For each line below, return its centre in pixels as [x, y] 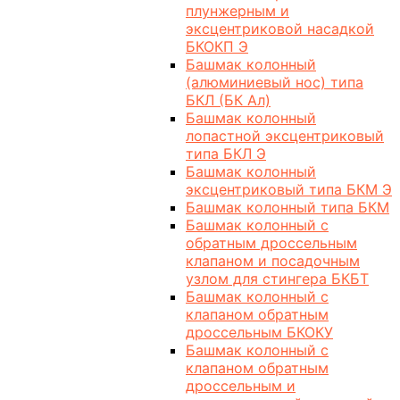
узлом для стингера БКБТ [277, 279]
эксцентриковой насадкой [280, 29]
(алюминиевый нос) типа [275, 83]
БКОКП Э [217, 47]
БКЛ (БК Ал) [228, 100]
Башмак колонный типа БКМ [287, 208]
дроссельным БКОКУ [259, 333]
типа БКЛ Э [226, 154]
